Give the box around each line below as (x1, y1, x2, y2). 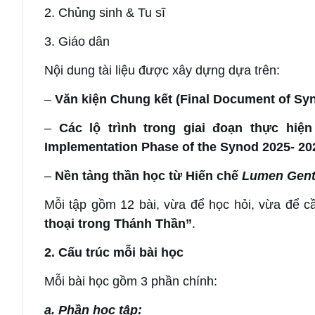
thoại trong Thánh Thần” (44, 216, 192, 231)
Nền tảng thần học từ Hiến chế (55, 168, 242, 183)
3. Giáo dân (44, 34, 110, 49)
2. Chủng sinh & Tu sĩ (44, 5, 165, 20)
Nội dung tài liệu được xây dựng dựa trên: (44, 63, 280, 77)
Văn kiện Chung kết (55, 91, 172, 106)
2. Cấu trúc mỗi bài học (44, 245, 184, 259)
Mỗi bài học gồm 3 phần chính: (44, 274, 217, 288)
